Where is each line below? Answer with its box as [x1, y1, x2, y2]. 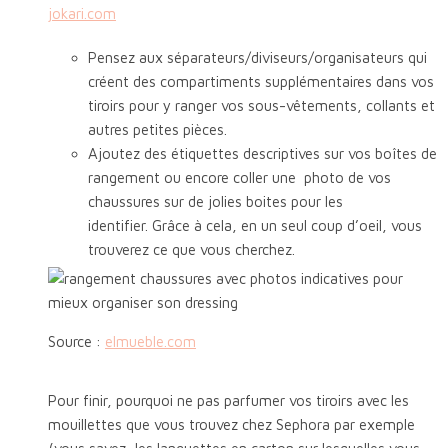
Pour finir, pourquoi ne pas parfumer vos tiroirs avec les [48, 392, 409, 410]
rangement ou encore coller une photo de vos [88, 169, 391, 187]
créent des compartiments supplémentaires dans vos [88, 73, 434, 91]
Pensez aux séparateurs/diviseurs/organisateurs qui [88, 49, 427, 67]
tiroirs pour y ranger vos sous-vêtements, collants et [88, 97, 435, 115]
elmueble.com [105, 333, 196, 351]
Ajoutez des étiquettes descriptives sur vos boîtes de [88, 145, 437, 163]
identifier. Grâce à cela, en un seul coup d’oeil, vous [88, 217, 422, 235]
